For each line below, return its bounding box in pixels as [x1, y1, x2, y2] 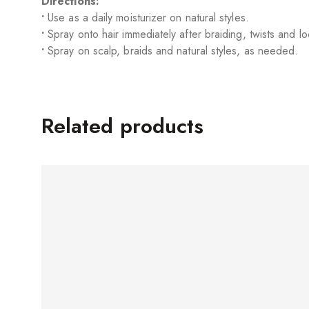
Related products [41, 110, 204, 141]
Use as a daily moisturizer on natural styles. [44, 9, 249, 26]
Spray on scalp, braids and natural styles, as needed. [44, 42, 299, 59]
